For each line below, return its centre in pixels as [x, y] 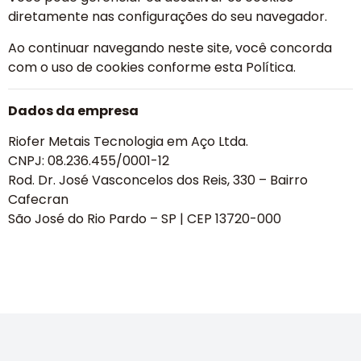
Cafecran [38, 200]
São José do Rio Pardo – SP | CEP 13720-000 [145, 219]
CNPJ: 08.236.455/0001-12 [89, 161]
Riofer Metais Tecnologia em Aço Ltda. [128, 142]
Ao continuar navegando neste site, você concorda [170, 48]
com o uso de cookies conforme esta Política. [152, 67]
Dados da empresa [73, 111]
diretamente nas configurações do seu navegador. [168, 17]
